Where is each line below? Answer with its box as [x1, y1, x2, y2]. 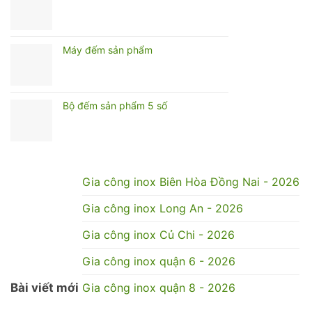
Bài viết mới [10, 280, 79, 295]
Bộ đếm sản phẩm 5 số [63, 99, 167, 111]
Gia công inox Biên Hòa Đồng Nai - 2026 [82, 174, 299, 189]
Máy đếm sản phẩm [63, 43, 153, 56]
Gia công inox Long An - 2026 [82, 201, 243, 215]
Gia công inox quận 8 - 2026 [82, 280, 235, 295]
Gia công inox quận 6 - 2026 [82, 253, 235, 268]
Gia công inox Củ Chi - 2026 [82, 227, 235, 242]
